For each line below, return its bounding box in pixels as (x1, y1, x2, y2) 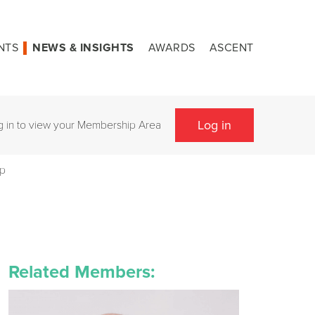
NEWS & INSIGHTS (32, 40, 134, 55)
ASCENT (209, 40, 254, 55)
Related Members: (8, 262, 155, 283)
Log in (198, 117, 231, 133)
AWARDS (148, 40, 195, 55)
